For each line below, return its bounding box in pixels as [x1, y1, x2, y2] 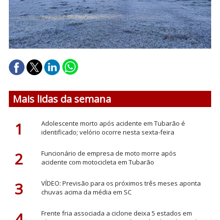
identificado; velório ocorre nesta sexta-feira [41, 127, 174, 137]
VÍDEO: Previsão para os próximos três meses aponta [41, 178, 201, 188]
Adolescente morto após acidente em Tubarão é [41, 118, 185, 128]
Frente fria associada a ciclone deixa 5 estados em [41, 208, 192, 218]
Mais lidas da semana [13, 92, 111, 106]
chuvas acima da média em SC [41, 187, 132, 196]
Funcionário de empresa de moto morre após [41, 148, 176, 158]
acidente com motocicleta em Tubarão [41, 157, 154, 166]
